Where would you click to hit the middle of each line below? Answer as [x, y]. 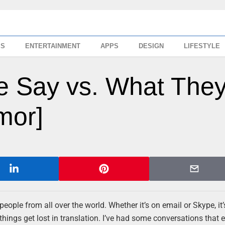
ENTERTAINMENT [53, 46]
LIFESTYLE [202, 46]
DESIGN [151, 46]
